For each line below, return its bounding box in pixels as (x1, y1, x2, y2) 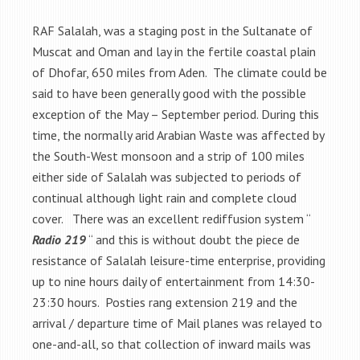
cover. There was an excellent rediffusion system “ (32, 211, 310, 227)
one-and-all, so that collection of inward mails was (32, 336, 311, 352)
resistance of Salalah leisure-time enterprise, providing (32, 252, 325, 268)
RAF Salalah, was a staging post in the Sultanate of (32, 22, 313, 39)
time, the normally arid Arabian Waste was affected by (32, 127, 324, 143)
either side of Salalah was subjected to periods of (32, 169, 301, 185)
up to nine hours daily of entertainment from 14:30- (32, 273, 315, 289)
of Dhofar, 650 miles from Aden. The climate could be (32, 64, 327, 80)
